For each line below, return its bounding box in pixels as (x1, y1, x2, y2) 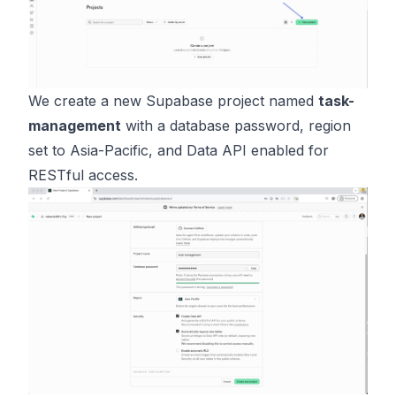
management (28, 116, 121, 134)
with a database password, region (121, 116, 351, 134)
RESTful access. (28, 165, 138, 184)
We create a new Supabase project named (28, 91, 318, 110)
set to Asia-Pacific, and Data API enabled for (28, 141, 329, 159)
